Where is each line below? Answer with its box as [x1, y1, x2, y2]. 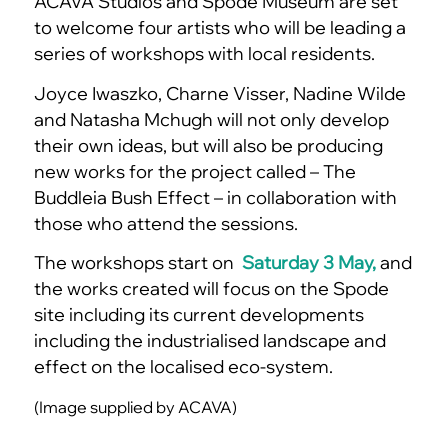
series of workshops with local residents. [33, 42, 375, 66]
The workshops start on [33, 251, 242, 275]
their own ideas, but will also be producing [33, 133, 383, 157]
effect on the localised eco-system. [33, 355, 333, 379]
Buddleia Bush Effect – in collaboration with [33, 185, 397, 209]
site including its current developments [33, 303, 364, 327]
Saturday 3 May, [241, 251, 376, 275]
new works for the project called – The [33, 159, 356, 183]
